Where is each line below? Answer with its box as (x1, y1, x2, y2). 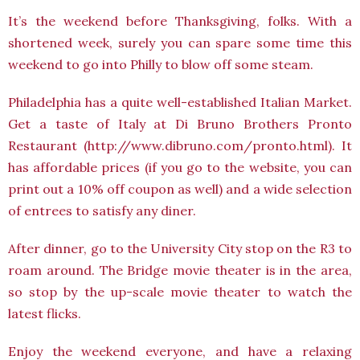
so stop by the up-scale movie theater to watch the (8, 284, 352, 300)
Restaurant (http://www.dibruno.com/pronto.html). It (8, 137, 352, 153)
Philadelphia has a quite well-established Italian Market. (8, 94, 352, 110)
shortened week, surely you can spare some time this (8, 35, 352, 51)
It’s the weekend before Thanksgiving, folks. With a (8, 13, 352, 29)
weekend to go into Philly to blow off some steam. (8, 56, 313, 72)
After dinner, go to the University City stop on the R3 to (8, 240, 352, 256)
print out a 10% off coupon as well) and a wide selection (8, 181, 352, 197)
